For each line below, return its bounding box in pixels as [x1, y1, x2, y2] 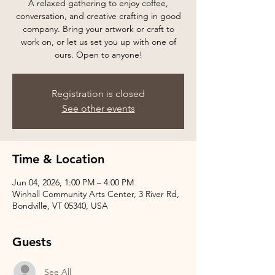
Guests [12, 234, 52, 249]
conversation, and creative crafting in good [15, 10, 181, 21]
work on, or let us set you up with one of [20, 36, 176, 47]
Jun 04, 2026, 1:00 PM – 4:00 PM [12, 177, 134, 188]
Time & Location [12, 152, 104, 166]
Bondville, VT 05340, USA [12, 200, 108, 211]
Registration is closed [52, 88, 145, 99]
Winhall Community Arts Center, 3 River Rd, [12, 188, 179, 199]
